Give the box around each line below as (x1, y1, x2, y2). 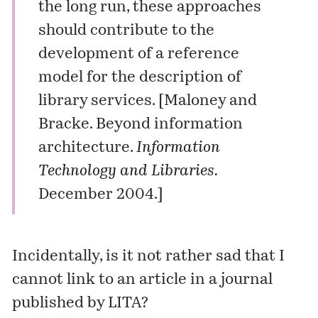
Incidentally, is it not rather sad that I (12, 248, 285, 264)
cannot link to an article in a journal (12, 272, 273, 287)
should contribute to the (38, 23, 214, 38)
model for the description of (38, 70, 241, 85)
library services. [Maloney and (38, 93, 257, 109)
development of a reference (38, 46, 239, 62)
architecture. (38, 140, 136, 155)
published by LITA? (12, 295, 149, 311)
